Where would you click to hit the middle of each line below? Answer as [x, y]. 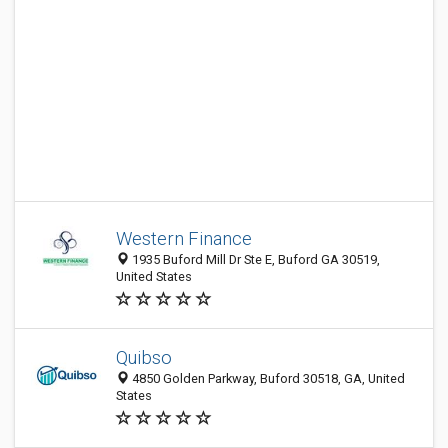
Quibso [144, 357]
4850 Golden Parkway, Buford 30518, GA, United [267, 378]
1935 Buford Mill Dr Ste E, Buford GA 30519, [254, 259]
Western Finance [184, 238]
